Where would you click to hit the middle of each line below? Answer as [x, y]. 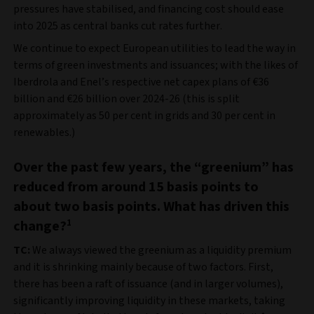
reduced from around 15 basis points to [136, 187]
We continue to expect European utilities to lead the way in [155, 48]
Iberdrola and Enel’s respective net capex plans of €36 [141, 82]
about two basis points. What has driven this [151, 206]
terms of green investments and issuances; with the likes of [156, 65]
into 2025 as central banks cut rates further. [118, 26]
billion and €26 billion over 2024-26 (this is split [127, 98]
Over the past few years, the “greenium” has [153, 167]
